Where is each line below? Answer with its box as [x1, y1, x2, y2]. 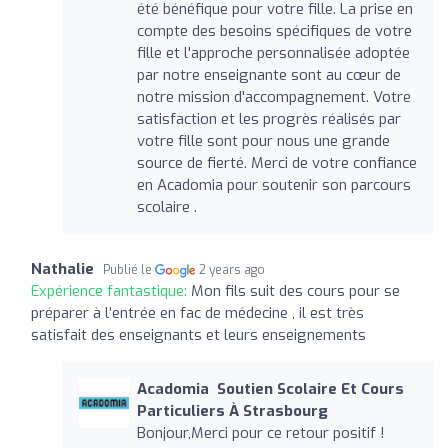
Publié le [103, 261, 155, 278]
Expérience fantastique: [31, 280, 191, 301]
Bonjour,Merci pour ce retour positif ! [136, 422, 385, 443]
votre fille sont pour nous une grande [136, 130, 390, 151]
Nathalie [31, 258, 94, 279]
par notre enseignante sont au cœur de [136, 64, 401, 85]
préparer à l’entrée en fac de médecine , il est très [31, 302, 364, 323]
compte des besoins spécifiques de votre [136, 20, 412, 41]
